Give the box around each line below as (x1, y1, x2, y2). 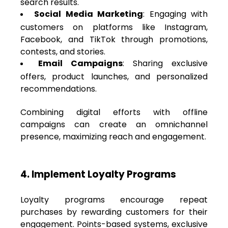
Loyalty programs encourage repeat (20, 193, 208, 206)
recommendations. (20, 82, 97, 93)
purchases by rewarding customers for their (20, 206, 208, 218)
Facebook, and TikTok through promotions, (20, 33, 208, 44)
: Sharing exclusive (123, 57, 208, 69)
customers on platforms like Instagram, (20, 21, 208, 32)
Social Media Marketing (34, 8, 144, 20)
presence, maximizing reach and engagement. (20, 130, 206, 142)
